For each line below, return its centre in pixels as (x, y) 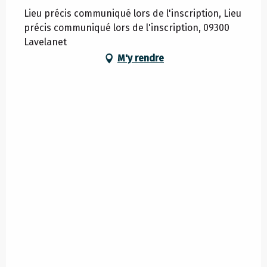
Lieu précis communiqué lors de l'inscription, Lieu (133, 13)
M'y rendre (141, 58)
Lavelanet (45, 42)
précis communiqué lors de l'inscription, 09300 (127, 27)
